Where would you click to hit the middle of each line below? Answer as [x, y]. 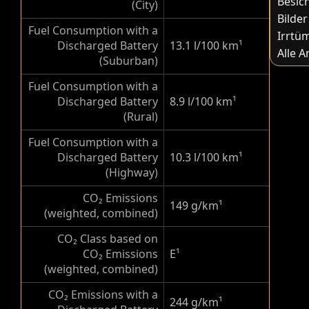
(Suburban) [129, 61]
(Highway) [132, 172]
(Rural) [141, 117]
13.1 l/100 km [204, 46]
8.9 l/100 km [201, 101]
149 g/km [194, 206]
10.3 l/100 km [204, 157]
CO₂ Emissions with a [103, 295]
